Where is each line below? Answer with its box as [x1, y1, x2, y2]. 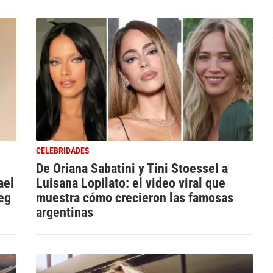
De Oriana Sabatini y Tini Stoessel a [35, 160, 228, 177]
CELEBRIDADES [35, 146, 90, 157]
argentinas [35, 204, 93, 221]
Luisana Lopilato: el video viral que [35, 175, 225, 191]
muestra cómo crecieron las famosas [35, 190, 233, 206]
